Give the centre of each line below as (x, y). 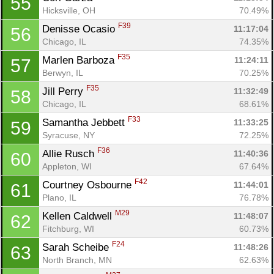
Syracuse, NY (68, 135)
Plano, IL (59, 197)
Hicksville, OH (69, 10)
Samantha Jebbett (85, 122)
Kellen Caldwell (79, 216)
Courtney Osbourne (88, 185)
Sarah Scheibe (77, 247)
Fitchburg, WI (68, 228)
